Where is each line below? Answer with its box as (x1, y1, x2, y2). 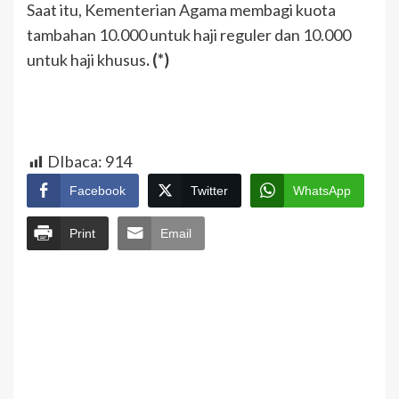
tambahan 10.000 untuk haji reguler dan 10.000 (27, 25, 351, 45)
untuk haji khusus (27, 50, 146, 70)
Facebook (69, 183, 126, 199)
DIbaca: (47, 151, 102, 172)
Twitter (191, 183, 228, 199)
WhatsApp (293, 183, 351, 199)
